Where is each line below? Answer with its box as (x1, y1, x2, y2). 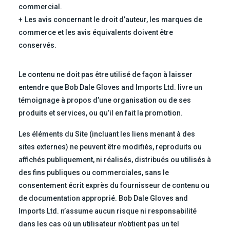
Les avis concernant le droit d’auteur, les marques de (24, 15, 202, 24)
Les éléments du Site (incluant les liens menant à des (18, 130, 195, 139)
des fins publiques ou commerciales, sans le (18, 168, 169, 177)
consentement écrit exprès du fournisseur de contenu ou (18, 181, 209, 190)
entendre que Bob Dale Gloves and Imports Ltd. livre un (18, 83, 202, 92)
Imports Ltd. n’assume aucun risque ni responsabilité (18, 207, 197, 216)
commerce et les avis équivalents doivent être (18, 28, 173, 37)
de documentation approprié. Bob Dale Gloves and (18, 194, 188, 203)
